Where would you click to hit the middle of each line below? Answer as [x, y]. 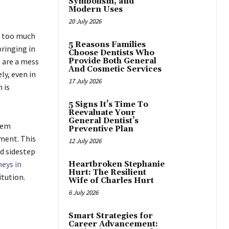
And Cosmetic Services [115, 70]
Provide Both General [112, 61]
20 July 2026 [85, 21]
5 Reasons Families [107, 45]
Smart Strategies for [111, 216]
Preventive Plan [101, 129]
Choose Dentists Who [111, 53]
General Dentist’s [104, 121]
